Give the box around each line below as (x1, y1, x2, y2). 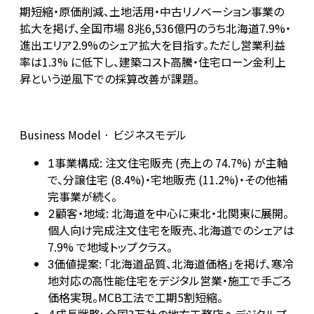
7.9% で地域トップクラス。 (48, 238, 172, 256)
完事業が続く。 (48, 188, 117, 205)
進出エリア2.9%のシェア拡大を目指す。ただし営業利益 (20, 36, 285, 54)
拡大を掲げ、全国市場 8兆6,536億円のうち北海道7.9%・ (20, 20, 291, 37)
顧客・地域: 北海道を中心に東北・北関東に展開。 (55, 205, 289, 222)
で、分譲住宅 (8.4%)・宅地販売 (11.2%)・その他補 (48, 171, 287, 189)
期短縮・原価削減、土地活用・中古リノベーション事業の (20, 3, 284, 20)
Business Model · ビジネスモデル (20, 126, 186, 144)
